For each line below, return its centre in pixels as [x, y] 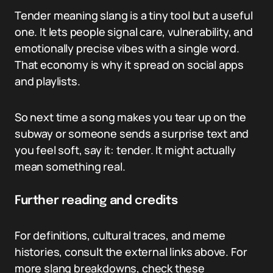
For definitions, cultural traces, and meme [120, 235]
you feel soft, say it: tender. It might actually [125, 150]
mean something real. [70, 166]
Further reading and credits [96, 201]
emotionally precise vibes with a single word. [127, 48]
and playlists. [48, 81]
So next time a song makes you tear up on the [131, 117]
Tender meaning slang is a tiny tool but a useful [134, 15]
